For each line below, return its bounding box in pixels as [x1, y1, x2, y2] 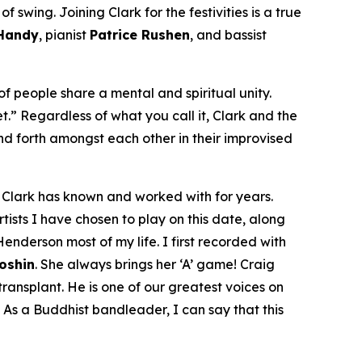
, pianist [39, 26, 90, 43]
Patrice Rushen [90, 26, 190, 43]
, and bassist [190, 26, 267, 43]
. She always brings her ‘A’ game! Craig [35, 255, 275, 272]
